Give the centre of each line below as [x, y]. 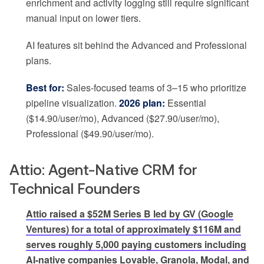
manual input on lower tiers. [83, 18]
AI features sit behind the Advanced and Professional [136, 45]
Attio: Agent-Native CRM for [103, 170]
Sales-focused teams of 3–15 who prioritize [155, 88]
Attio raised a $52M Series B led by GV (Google [130, 214]
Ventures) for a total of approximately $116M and [133, 229]
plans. [39, 61]
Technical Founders [75, 189]
